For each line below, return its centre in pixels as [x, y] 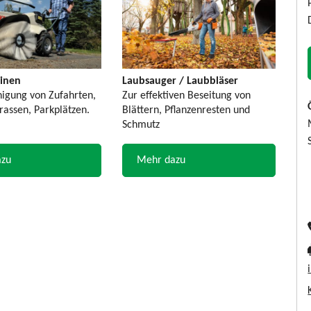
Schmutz [141, 125]
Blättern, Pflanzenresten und [186, 111]
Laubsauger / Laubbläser [180, 82]
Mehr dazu [161, 161]
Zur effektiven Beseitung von [187, 96]
